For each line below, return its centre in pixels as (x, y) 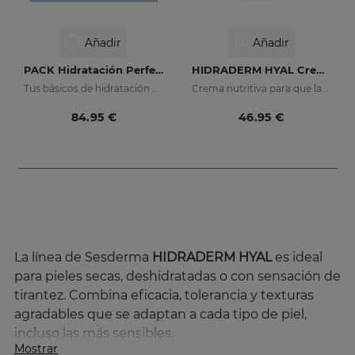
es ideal (297, 258)
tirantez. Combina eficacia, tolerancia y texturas (164, 296)
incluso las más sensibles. (94, 334)
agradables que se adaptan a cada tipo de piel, (160, 315)
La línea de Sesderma (83, 258)
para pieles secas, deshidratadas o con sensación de (177, 277)
